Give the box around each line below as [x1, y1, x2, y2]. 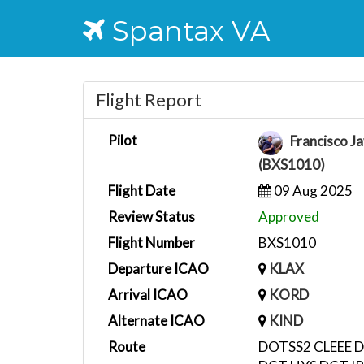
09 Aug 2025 [271, 182, 353, 199]
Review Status [108, 208, 195, 225]
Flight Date [108, 182, 175, 199]
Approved [258, 208, 319, 225]
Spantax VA [105, 14, 270, 48]
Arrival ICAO [108, 286, 188, 303]
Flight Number [108, 234, 195, 251]
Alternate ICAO [108, 312, 205, 329]
